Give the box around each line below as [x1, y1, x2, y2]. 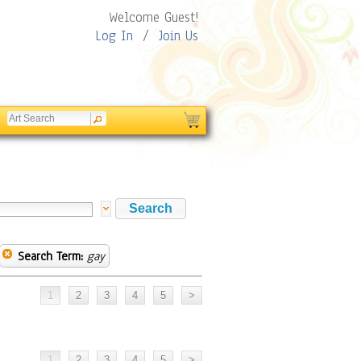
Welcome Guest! [109, 8, 198, 27]
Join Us [159, 27, 198, 45]
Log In [95, 27, 133, 45]
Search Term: [18, 248, 83, 264]
